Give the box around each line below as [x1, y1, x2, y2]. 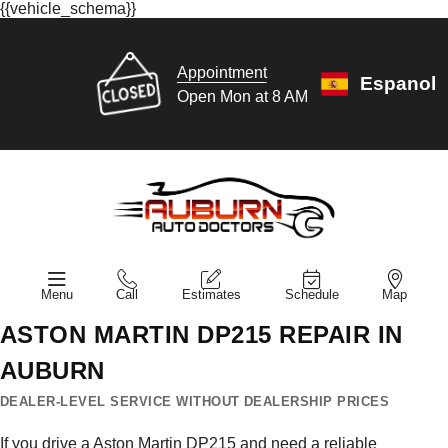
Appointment [176, 63, 267, 81]
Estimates [181, 286, 241, 302]
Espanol [359, 73, 436, 94]
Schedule [284, 286, 339, 302]
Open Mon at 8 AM [176, 87, 308, 105]
